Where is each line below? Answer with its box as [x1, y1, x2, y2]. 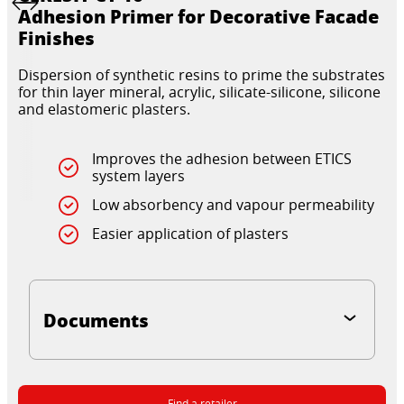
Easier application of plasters [92, 224, 289, 243]
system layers [92, 166, 185, 186]
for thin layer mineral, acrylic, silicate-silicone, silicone [18, 82, 381, 102]
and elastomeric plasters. [18, 99, 190, 119]
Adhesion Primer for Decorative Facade [18, 4, 379, 29]
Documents [43, 307, 149, 333]
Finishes [18, 25, 95, 50]
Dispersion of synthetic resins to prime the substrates [18, 65, 385, 85]
